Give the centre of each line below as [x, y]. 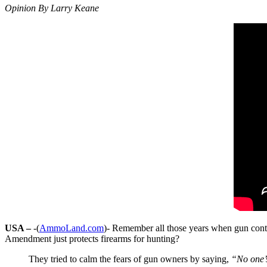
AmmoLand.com [72, 228]
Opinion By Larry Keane [52, 8]
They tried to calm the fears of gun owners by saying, [130, 259]
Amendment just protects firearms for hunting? [92, 238]
